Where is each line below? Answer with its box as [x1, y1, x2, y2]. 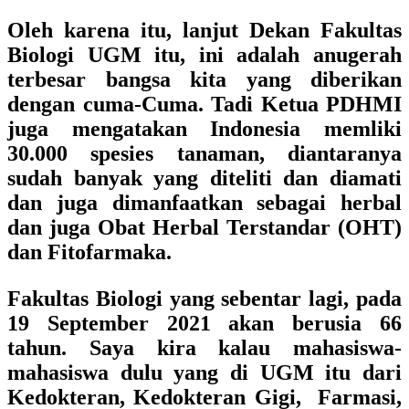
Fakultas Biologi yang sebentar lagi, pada [7, 287, 402, 310]
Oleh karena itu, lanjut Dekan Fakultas [7, 18, 402, 42]
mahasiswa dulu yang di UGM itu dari [7, 361, 402, 384]
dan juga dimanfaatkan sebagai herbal [7, 191, 402, 215]
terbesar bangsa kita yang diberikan [7, 68, 402, 91]
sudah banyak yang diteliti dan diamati [7, 166, 402, 190]
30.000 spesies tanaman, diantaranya [7, 142, 402, 165]
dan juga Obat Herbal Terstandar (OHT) [7, 215, 402, 239]
